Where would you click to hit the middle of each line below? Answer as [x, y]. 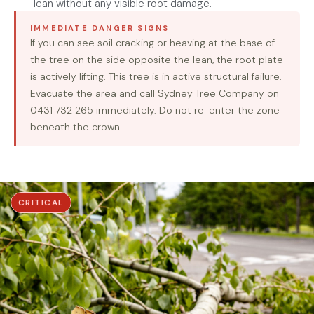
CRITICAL [41, 203]
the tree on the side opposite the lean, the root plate [157, 60]
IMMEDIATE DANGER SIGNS [100, 28]
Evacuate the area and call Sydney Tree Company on [155, 93]
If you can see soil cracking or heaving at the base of [152, 43]
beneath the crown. [76, 127]
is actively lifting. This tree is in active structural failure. [156, 76]
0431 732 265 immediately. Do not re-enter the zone [155, 110]
